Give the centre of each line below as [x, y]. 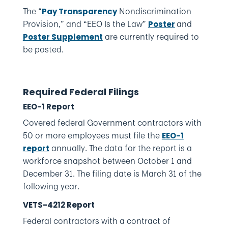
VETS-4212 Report [59, 205]
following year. [51, 186]
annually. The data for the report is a [120, 148]
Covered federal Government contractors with [112, 123]
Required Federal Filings [81, 92]
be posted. [43, 49]
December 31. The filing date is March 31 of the [112, 174]
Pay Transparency [79, 11]
